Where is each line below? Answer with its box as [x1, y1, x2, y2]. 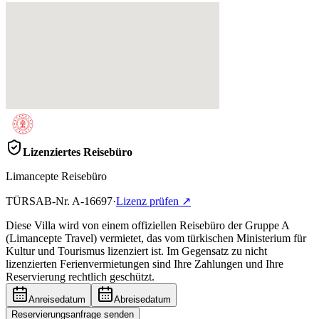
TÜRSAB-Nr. [6, 195, 70, 208]
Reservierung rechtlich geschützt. [6, 271, 155, 283]
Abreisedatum [114, 294, 171, 305]
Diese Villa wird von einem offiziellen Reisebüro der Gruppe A [6, 219, 289, 232]
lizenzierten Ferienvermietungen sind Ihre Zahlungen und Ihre [6, 258, 283, 271]
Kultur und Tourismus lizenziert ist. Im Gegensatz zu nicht [6, 245, 267, 258]
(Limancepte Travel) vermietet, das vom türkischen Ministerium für [6, 232, 306, 245]
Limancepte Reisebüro [6, 170, 107, 183]
